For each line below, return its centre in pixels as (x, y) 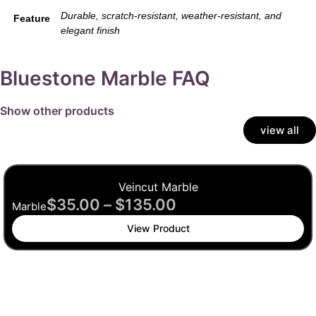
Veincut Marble (158, 187)
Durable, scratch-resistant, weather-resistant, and (171, 15)
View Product (158, 228)
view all (280, 130)
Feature (32, 18)
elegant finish (90, 30)
